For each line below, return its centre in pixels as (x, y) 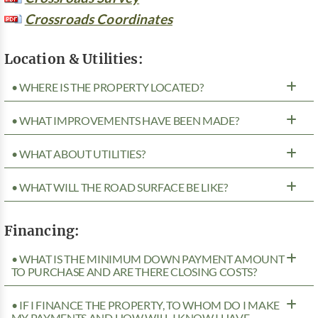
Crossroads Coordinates (98, 19)
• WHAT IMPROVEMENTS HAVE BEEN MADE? (125, 121)
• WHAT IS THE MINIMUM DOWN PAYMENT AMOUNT (148, 259)
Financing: (42, 231)
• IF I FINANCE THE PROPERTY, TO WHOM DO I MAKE (145, 306)
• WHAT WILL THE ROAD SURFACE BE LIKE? (119, 188)
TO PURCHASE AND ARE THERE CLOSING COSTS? (134, 272)
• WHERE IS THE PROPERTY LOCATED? (107, 88)
